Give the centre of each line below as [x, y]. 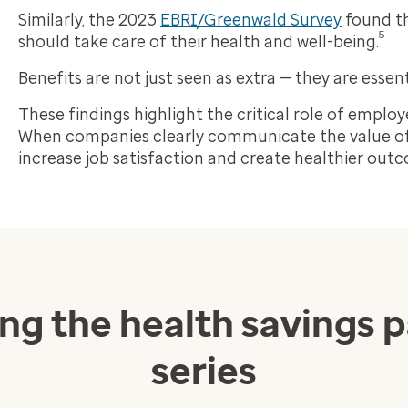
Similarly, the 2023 [89, 20]
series [204, 371]
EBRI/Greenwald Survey [251, 20]
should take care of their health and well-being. [199, 42]
